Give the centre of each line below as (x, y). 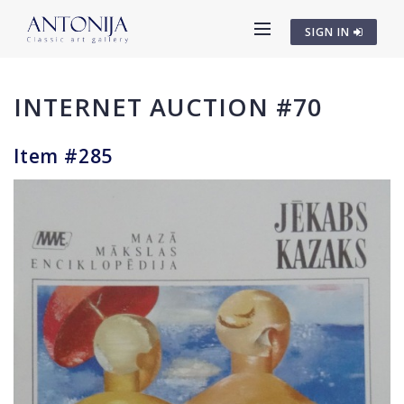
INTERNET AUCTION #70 (168, 107)
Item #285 (64, 156)
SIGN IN (329, 32)
